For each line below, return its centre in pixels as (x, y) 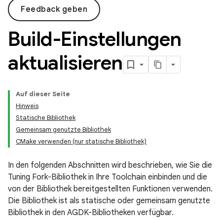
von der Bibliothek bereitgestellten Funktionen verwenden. (110, 189)
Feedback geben (54, 9)
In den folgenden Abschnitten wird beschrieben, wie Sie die (110, 165)
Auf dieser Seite (43, 94)
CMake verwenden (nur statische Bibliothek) (81, 141)
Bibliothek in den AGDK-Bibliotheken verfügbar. (91, 213)
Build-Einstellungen (95, 39)
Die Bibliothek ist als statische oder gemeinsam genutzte (109, 201)
